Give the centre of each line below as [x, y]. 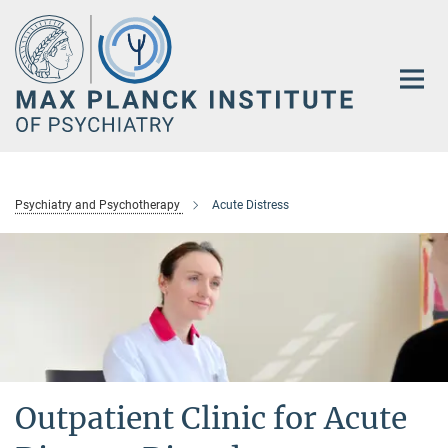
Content [32, 45]
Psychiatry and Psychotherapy [97, 205]
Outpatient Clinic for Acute [211, 418]
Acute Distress [250, 205]
